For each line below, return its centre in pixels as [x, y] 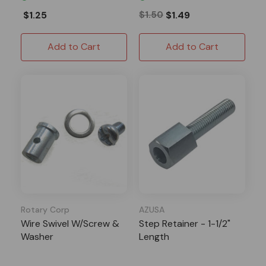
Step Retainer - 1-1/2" [185, 223]
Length [154, 236]
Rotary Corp [45, 209]
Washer [37, 236]
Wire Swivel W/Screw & [70, 223]
